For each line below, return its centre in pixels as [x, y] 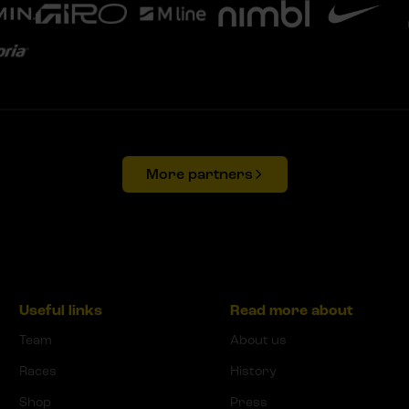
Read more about [292, 310]
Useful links [60, 310]
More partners [199, 174]
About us [258, 340]
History [253, 371]
